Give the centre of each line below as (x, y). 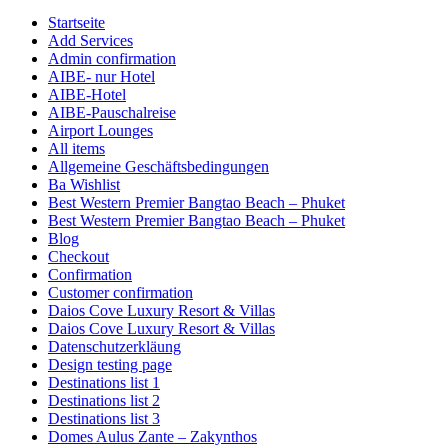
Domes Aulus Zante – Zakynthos (152, 436)
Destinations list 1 (104, 382)
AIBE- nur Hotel (101, 76)
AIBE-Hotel (87, 94)
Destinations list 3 (104, 418)
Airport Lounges (100, 130)
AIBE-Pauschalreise (112, 112)
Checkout (78, 256)
